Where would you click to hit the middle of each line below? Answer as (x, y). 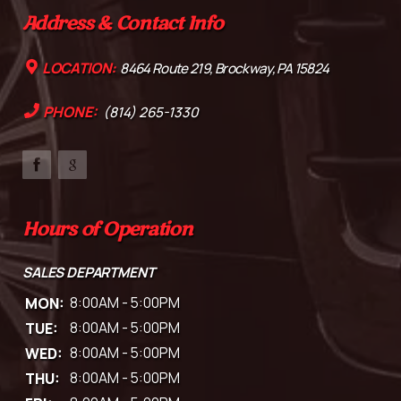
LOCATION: (79, 68)
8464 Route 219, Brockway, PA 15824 (223, 68)
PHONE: (70, 111)
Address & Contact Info (123, 23)
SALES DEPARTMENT (89, 272)
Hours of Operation (107, 229)
